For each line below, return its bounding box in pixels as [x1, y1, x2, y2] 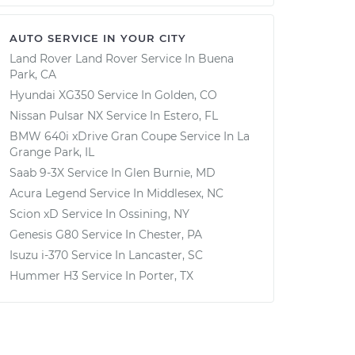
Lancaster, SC [128, 248, 203, 262]
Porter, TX [139, 269, 193, 283]
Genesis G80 [10, 227, 78, 242]
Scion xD [10, 207, 59, 221]
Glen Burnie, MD [124, 166, 216, 180]
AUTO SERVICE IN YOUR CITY [10, 32, 186, 44]
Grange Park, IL [10, 145, 94, 159]
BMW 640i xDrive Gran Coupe [10, 129, 177, 143]
